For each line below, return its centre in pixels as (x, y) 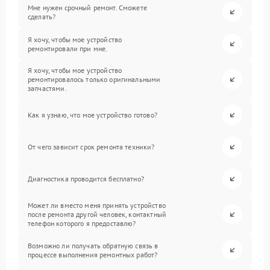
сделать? (42, 16)
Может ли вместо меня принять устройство (97, 205)
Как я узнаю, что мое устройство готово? (93, 115)
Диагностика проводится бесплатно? (86, 179)
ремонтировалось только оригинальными (94, 79)
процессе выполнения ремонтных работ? (93, 254)
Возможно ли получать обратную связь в (93, 245)
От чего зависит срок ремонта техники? (91, 147)
